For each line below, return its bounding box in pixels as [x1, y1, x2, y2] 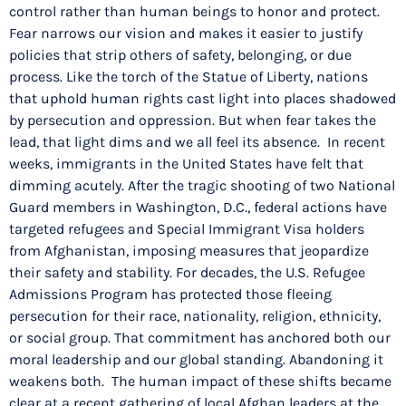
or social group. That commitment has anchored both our [9, 329, 391, 347]
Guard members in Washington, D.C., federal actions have [9, 198, 387, 217]
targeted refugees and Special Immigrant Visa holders [9, 220, 364, 238]
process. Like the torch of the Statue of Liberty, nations [9, 68, 368, 86]
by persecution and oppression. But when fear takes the [9, 111, 376, 130]
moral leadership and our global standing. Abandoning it [9, 351, 383, 369]
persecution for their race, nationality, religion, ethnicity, [9, 307, 381, 325]
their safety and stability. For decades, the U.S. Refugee [9, 264, 365, 282]
